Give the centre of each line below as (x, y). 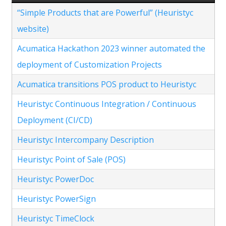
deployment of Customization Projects (89, 64)
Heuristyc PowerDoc (55, 179)
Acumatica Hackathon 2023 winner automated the (111, 48)
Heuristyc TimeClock (55, 218)
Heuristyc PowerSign (56, 199)
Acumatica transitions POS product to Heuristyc (106, 84)
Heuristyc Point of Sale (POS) (71, 159)
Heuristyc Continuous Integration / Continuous (106, 104)
